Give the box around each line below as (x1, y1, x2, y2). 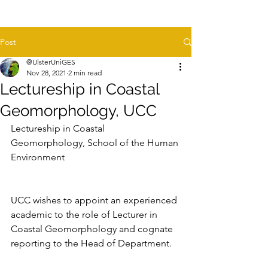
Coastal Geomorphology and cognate (11, 223, 175, 234)
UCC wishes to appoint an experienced (11, 194, 179, 206)
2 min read (68, 68, 102, 77)
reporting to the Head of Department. (11, 237, 172, 249)
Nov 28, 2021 (26, 68, 66, 77)
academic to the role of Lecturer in (11, 209, 160, 220)
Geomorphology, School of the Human (11, 137, 181, 148)
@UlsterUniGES (26, 57, 75, 66)
